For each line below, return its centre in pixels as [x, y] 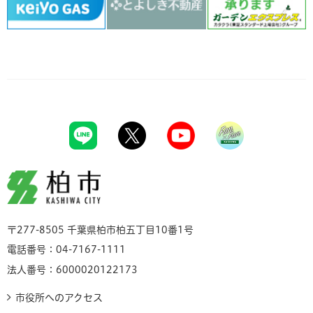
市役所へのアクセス [59, 297]
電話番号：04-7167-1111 [66, 249]
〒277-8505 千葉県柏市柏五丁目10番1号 [100, 230]
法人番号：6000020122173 [72, 269]
